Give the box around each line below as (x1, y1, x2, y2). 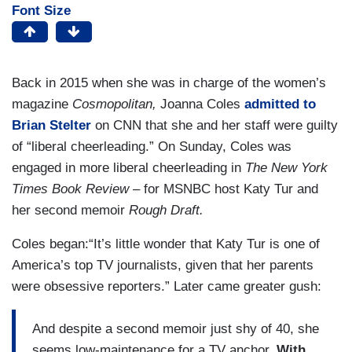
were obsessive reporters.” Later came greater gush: (12, 279, 325, 295)
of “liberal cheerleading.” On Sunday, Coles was (12, 139, 291, 155)
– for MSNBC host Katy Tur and (129, 181, 318, 197)
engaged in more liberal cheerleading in (12, 160, 245, 176)
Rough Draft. (129, 203, 207, 218)
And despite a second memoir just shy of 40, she (32, 321, 319, 336)
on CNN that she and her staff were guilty (95, 118, 338, 134)
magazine (12, 97, 72, 112)
